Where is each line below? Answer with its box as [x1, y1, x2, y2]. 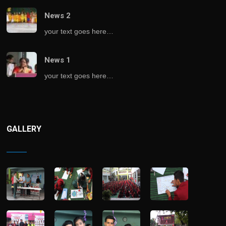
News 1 [44, 55, 71, 65]
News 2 [44, 11, 71, 20]
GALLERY [7, 124, 42, 134]
